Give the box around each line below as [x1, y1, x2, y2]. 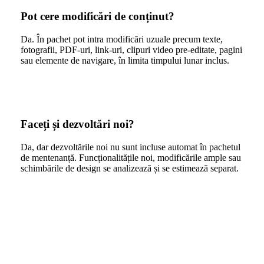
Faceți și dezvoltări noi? [20, 118, 134, 131]
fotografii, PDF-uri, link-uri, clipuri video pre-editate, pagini [20, 44, 242, 55]
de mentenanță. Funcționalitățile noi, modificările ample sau [20, 153, 241, 163]
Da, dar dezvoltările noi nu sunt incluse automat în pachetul [20, 142, 240, 153]
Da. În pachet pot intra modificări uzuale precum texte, [20, 34, 223, 44]
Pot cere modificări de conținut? [20, 10, 174, 23]
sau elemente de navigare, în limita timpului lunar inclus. [20, 55, 229, 65]
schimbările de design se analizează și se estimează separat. [20, 163, 239, 174]
